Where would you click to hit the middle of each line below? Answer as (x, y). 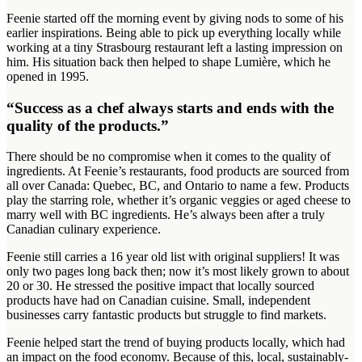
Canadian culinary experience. (84, 229)
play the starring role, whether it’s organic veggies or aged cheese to (179, 200)
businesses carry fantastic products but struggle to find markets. (166, 315)
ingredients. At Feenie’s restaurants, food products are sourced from (178, 171)
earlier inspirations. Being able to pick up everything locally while (174, 32)
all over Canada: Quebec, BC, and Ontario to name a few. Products (178, 186)
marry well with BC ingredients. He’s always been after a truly (166, 215)
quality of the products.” (88, 125)
